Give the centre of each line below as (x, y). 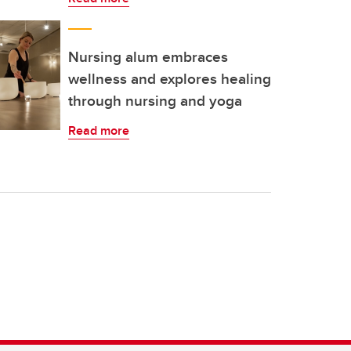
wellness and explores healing (170, 78)
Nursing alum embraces (148, 56)
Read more (99, 130)
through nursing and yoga (155, 100)
